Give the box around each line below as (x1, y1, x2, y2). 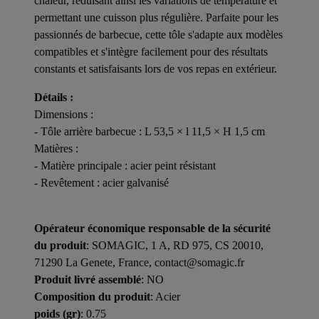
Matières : (34, 142, 78, 155)
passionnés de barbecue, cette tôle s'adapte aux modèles (34, 28, 283, 41)
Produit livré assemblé (34, 273, 141, 286)
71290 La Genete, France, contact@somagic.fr (34, 256, 244, 268)
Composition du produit (34, 290, 150, 303)
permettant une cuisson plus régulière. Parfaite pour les (34, 11, 278, 23)
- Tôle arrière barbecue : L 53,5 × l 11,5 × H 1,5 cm (34, 125, 265, 137)
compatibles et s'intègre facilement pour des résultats (34, 45, 268, 58)
